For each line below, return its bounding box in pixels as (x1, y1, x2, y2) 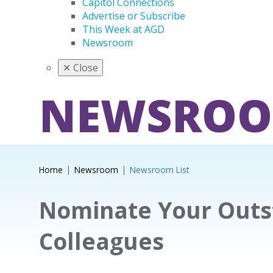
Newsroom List (129, 164, 189, 175)
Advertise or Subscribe (82, 9, 185, 23)
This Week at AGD (82, 23, 165, 36)
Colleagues (38, 225, 164, 257)
